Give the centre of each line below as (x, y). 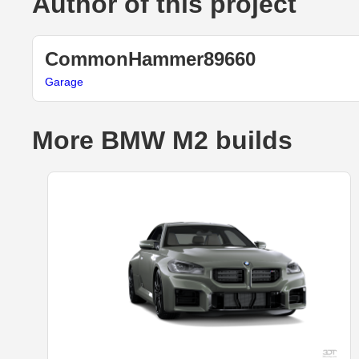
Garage (64, 82)
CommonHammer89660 (150, 59)
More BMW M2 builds (162, 141)
